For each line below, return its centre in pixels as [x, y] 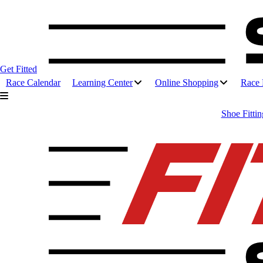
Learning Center [102, 82]
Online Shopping [187, 82]
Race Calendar [33, 82]
